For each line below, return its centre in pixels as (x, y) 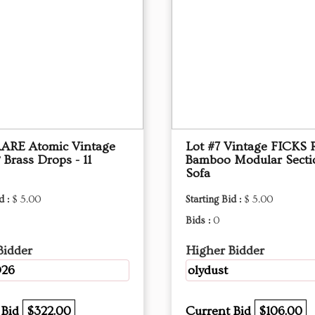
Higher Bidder (225, 251)
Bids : (199, 221)
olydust (208, 270)
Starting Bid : (215, 200)
